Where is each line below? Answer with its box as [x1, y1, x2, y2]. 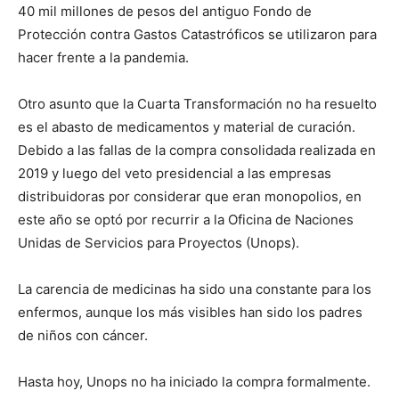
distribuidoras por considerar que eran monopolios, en [18, 188, 362, 206]
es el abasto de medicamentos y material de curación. [18, 118, 355, 136]
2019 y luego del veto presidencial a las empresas [18, 165, 331, 183]
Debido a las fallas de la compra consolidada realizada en [18, 142, 376, 159]
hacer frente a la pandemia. [18, 49, 189, 67]
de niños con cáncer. [18, 327, 148, 345]
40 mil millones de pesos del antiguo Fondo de [18, 3, 312, 20]
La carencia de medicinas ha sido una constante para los [18, 281, 371, 298]
